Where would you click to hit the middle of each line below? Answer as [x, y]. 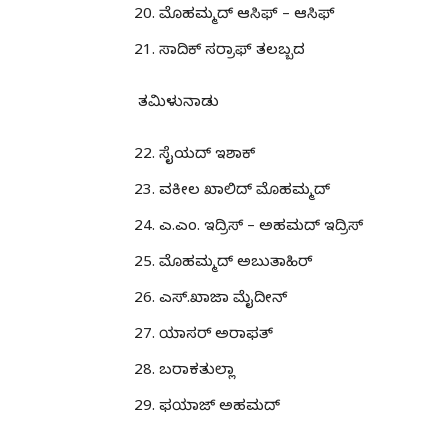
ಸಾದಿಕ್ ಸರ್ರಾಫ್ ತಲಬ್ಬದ [232, 51]
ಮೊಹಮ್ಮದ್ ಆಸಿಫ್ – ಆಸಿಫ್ [247, 15]
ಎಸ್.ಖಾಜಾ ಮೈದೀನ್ [223, 299]
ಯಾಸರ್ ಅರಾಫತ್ [216, 335]
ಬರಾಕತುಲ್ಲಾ [197, 371]
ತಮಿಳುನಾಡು [178, 103]
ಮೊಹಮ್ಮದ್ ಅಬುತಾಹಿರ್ [235, 263]
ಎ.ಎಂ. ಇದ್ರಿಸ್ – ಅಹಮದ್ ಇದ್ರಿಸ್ [261, 227]
